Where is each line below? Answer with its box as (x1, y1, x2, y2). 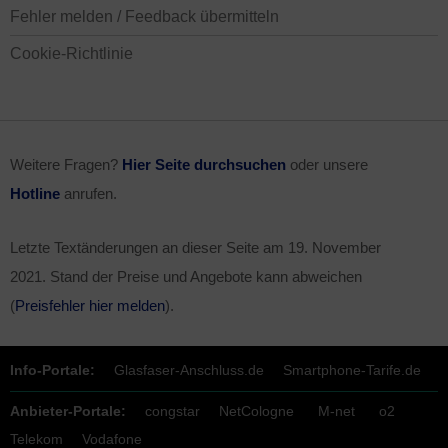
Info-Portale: (10, 362, 95, 378)
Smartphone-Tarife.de (283, 362, 421, 378)
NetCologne (219, 403, 294, 419)
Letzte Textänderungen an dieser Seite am (10, 240, 288, 256)
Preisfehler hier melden (15, 298, 165, 314)
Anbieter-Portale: (10, 403, 126, 419)
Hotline (10, 186, 60, 202)
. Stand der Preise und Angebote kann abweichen (42, 269, 362, 285)
